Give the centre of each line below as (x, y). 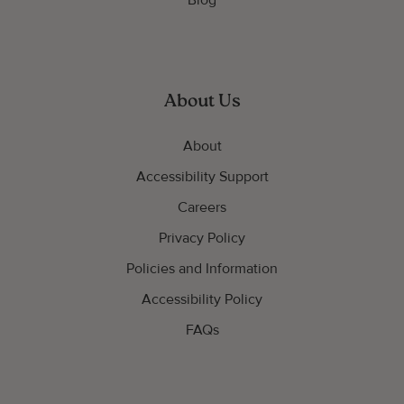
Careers (202, 207)
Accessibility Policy (202, 299)
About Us (202, 102)
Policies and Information (202, 269)
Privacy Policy (202, 238)
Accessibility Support (202, 177)
